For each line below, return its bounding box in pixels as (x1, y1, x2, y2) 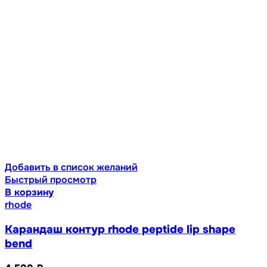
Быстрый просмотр (5, 173, 97, 186)
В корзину (5, 185, 54, 198)
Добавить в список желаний (5, 160, 138, 173)
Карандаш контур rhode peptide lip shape (5, 222, 235, 237)
